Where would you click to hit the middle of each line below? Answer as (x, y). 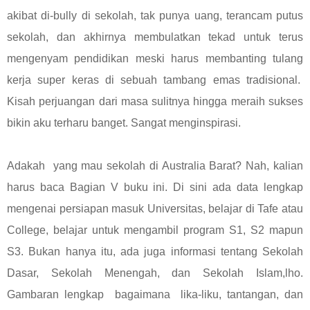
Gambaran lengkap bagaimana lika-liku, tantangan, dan (155, 294)
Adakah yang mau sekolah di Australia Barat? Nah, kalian (155, 165)
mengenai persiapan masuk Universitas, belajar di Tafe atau (155, 208)
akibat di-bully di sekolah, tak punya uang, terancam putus (155, 15)
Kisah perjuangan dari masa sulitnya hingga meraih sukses (155, 101)
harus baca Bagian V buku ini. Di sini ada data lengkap (155, 187)
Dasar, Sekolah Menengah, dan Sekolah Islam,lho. (155, 273)
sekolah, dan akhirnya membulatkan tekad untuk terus (155, 37)
